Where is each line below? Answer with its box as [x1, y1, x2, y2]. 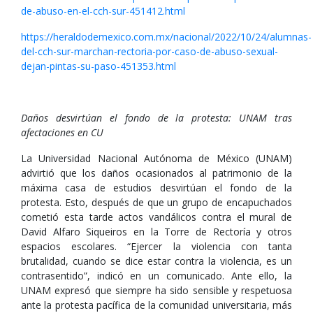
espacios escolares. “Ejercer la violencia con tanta [21, 240, 292, 253]
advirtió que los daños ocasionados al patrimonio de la [21, 166, 292, 180]
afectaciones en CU [21, 126, 103, 139]
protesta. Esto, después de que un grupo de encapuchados [21, 196, 292, 209]
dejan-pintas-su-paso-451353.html [21, 59, 176, 73]
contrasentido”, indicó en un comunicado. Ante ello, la [21, 269, 292, 282]
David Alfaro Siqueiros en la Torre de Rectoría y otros [21, 225, 292, 238]
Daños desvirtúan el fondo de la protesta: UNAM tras [21, 111, 292, 124]
